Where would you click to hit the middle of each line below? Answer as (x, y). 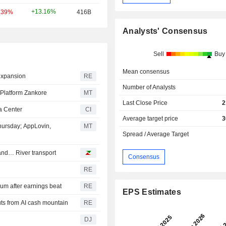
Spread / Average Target (156, 134)
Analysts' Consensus (165, 31)
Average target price (151, 119)
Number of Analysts (149, 88)
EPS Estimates (152, 192)
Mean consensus (146, 72)
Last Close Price (145, 103)
